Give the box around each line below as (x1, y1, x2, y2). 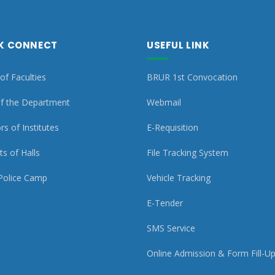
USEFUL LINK (147, 39, 210, 52)
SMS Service (147, 222, 195, 234)
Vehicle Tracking (147, 172, 211, 184)
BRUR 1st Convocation (147, 71, 238, 83)
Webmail (147, 96, 181, 109)
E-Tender (147, 197, 183, 209)
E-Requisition (147, 122, 198, 134)
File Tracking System (147, 147, 228, 159)
